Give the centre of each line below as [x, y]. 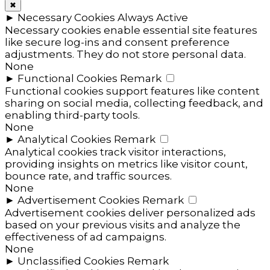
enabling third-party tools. [72, 115]
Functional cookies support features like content [132, 91]
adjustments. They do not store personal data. [125, 55]
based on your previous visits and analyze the [123, 225]
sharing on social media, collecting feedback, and [134, 103]
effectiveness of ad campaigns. [86, 237]
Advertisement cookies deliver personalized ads [130, 213]
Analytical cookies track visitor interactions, [115, 152]
